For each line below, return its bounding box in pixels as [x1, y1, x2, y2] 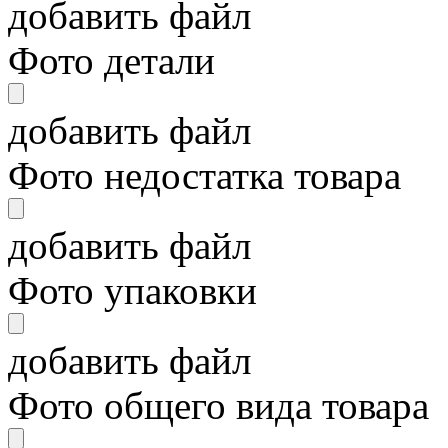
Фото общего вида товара [8, 384, 429, 428]
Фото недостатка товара [8, 154, 401, 198]
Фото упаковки [8, 269, 257, 313]
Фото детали [8, 39, 215, 83]
